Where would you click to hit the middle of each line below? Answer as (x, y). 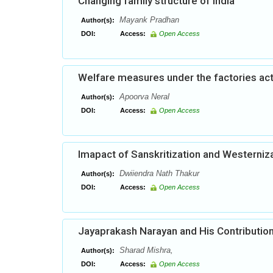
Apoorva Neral (143, 97)
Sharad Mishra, (145, 250)
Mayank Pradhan (148, 20)
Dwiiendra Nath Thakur (158, 173)
